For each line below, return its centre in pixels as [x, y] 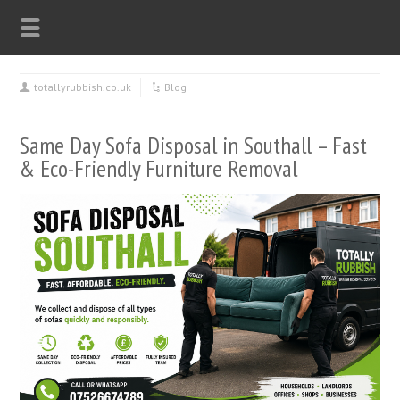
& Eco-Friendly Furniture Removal [159, 168]
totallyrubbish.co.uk [83, 87]
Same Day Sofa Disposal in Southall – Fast [194, 145]
